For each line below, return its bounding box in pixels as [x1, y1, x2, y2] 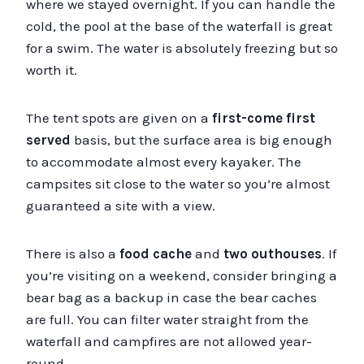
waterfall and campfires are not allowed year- [26, 332, 312, 349]
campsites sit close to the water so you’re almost [26, 175, 330, 192]
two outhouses [223, 245, 322, 262]
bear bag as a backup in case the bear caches [26, 288, 317, 305]
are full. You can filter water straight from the [26, 310, 309, 327]
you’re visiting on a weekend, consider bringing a [26, 266, 337, 284]
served [26, 131, 71, 148]
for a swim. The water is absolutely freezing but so [26, 39, 338, 56]
